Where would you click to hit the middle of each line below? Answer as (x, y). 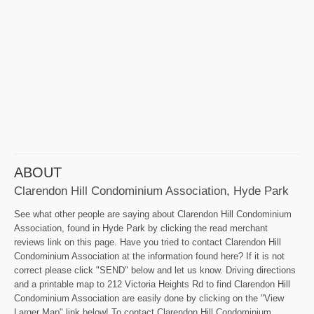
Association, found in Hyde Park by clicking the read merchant (141, 228)
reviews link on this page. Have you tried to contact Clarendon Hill (148, 242)
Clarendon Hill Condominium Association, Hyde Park (151, 190)
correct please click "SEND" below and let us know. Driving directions (155, 270)
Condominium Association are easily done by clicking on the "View (149, 298)
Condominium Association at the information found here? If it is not (149, 256)
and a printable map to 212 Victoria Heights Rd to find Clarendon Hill (152, 284)
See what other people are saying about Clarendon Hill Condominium (153, 214)
